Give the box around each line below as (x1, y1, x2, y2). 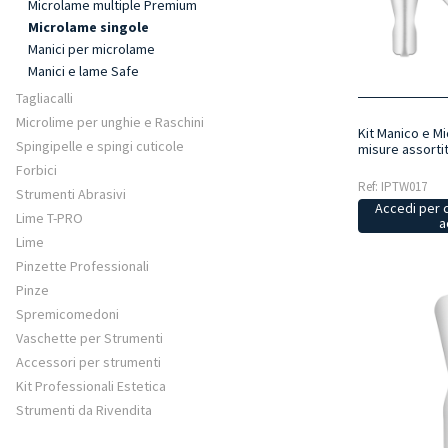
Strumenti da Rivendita (16, 401, 152, 419)
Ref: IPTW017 (357, 177, 427, 195)
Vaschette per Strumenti (16, 329, 163, 347)
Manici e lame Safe (28, 62, 139, 80)
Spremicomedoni (16, 305, 119, 323)
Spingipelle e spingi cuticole (16, 137, 184, 155)
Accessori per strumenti (16, 353, 161, 371)
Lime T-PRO (16, 209, 83, 227)
